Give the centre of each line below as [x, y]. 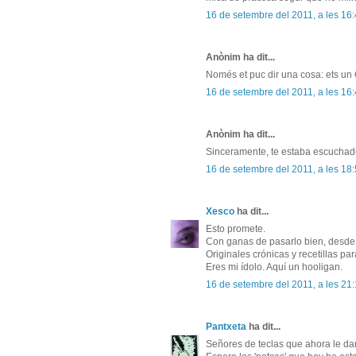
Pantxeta [226, 327]
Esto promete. [236, 229]
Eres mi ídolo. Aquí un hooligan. [274, 267]
